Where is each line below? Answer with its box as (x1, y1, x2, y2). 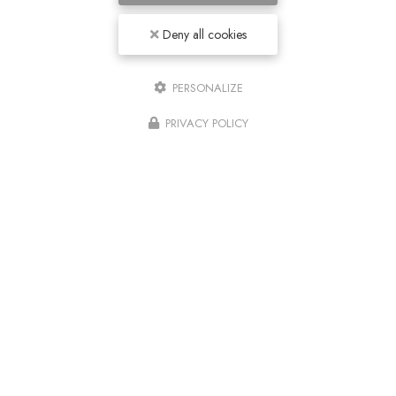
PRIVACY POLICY (164, 115, 248, 132)
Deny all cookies (158, 26, 247, 43)
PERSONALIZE (168, 80, 243, 96)
